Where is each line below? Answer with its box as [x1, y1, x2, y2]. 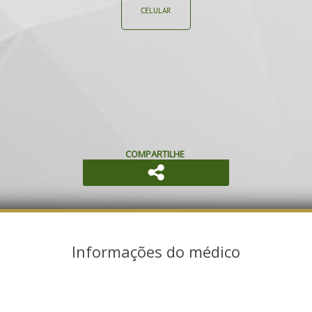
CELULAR [141, 5, 171, 15]
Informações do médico [71, 241, 240, 263]
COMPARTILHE [125, 147, 185, 160]
